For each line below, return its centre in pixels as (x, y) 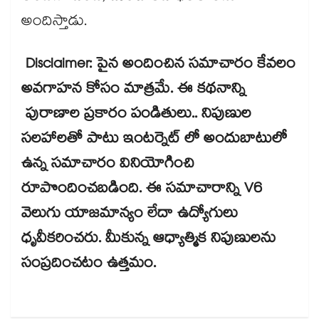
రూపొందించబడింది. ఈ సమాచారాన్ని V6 (142, 190)
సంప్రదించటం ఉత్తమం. (89, 265)
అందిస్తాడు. (54, 23)
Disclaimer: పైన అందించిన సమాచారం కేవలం (158, 66)
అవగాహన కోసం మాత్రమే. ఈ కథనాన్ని (134, 91)
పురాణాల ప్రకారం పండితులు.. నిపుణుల (136, 116)
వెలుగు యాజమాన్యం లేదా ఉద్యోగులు (130, 215)
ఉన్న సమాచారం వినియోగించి (108, 166)
